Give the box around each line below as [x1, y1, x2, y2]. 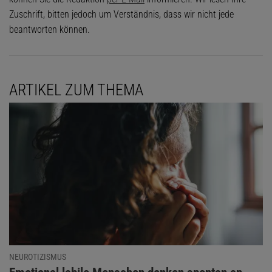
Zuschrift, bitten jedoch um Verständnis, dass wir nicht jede [9, 8, 234, 20]
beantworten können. [9, 23, 90, 35]
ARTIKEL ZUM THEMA [9, 80, 143, 99]
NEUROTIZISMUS [9, 251, 66, 262]
